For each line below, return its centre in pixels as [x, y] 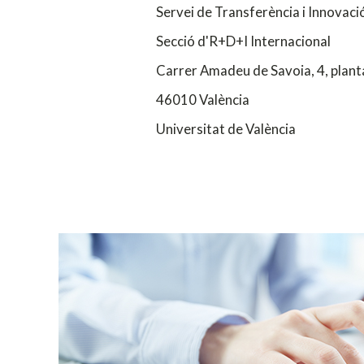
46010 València [203, 99]
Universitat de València [227, 128]
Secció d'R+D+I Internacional [243, 41]
